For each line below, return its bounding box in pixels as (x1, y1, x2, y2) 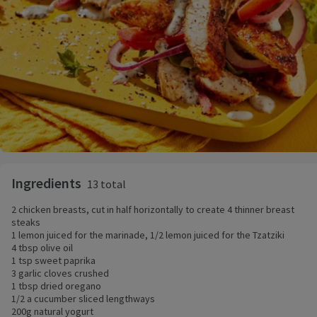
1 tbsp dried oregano (11, 279, 101, 292)
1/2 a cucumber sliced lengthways (11, 292, 155, 305)
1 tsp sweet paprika (11, 253, 96, 267)
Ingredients (11, 173, 81, 192)
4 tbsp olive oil (11, 241, 73, 254)
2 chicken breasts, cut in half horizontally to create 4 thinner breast (11, 202, 294, 216)
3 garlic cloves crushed (11, 266, 109, 279)
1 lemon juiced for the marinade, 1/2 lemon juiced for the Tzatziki (11, 228, 284, 241)
